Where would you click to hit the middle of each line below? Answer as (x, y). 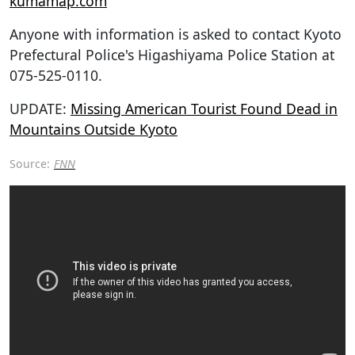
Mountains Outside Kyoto (94, 129)
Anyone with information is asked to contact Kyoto (176, 34)
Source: (30, 163)
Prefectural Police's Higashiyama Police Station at (172, 54)
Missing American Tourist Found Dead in (204, 108)
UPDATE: (40, 108)
